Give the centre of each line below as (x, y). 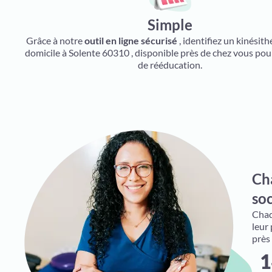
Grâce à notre (56, 40)
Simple (170, 25)
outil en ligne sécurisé (131, 40)
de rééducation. (170, 65)
